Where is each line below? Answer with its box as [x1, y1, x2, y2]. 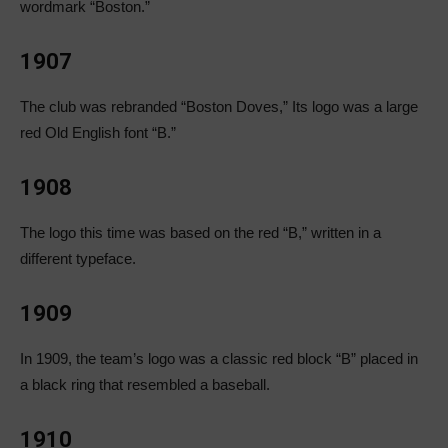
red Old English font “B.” [20, 124, 176, 142]
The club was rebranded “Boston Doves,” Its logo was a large [20, 98, 418, 116]
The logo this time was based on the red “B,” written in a [20, 224, 381, 242]
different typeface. [20, 250, 136, 268]
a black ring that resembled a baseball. [20, 376, 270, 394]
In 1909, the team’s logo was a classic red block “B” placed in [20, 350, 418, 368]
